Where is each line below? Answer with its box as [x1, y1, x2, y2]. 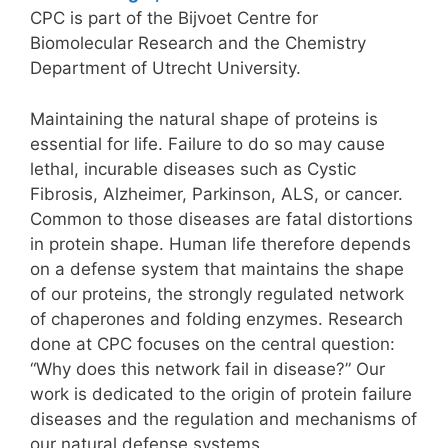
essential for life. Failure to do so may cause [30, 133, 385, 154]
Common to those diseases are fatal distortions [30, 208, 413, 229]
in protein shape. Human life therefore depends [30, 233, 411, 254]
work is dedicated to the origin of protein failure [30, 383, 412, 404]
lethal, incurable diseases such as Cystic [30, 158, 356, 179]
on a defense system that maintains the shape [30, 258, 404, 279]
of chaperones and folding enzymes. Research [30, 308, 403, 329]
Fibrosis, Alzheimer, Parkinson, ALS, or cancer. [30, 183, 403, 204]
